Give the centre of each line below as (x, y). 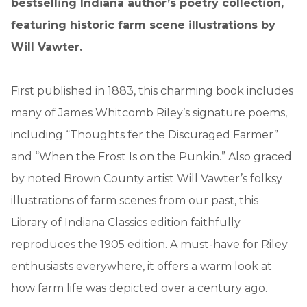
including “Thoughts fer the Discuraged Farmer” (145, 134)
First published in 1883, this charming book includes (152, 90)
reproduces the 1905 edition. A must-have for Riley (149, 244)
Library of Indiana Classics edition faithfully (126, 222)
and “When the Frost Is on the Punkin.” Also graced (151, 156)
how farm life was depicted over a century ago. (139, 288)
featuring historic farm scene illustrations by (143, 25)
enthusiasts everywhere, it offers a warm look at (142, 266)
